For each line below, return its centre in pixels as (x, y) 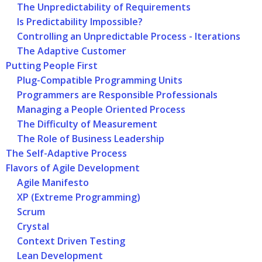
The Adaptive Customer (72, 51)
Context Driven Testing (71, 241)
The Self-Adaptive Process (66, 154)
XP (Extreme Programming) (79, 197)
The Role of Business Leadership (91, 139)
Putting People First (52, 66)
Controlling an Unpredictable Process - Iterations (129, 37)
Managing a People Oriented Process (101, 110)
